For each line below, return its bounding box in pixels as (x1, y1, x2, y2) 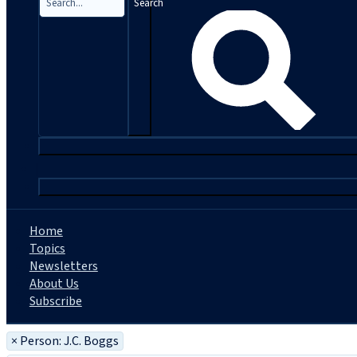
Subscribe (29, 292, 82, 310)
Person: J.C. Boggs (20, 332, 119, 350)
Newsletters (29, 257, 98, 275)
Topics (29, 240, 65, 257)
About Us (29, 275, 79, 292)
